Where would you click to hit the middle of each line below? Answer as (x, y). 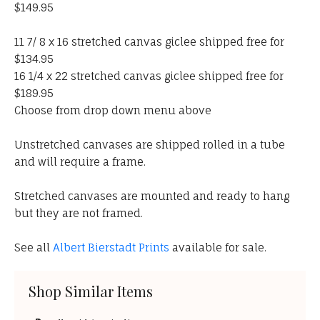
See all (34, 248)
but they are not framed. (79, 214)
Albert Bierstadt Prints (111, 248)
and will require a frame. (80, 162)
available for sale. (218, 248)
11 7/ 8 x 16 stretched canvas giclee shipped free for (149, 42)
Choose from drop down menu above (113, 111)
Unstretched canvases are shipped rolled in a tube (150, 145)
